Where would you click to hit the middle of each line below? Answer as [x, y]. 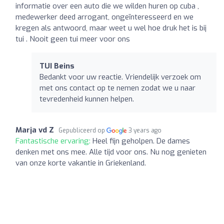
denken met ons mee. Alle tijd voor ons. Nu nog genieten [111, 152]
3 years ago [145, 130]
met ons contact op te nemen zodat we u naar [117, 88]
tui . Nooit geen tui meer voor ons [73, 39]
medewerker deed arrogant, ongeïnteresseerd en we [104, 17]
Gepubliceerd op [82, 130]
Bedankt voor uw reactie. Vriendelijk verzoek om [120, 77]
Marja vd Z [35, 130]
